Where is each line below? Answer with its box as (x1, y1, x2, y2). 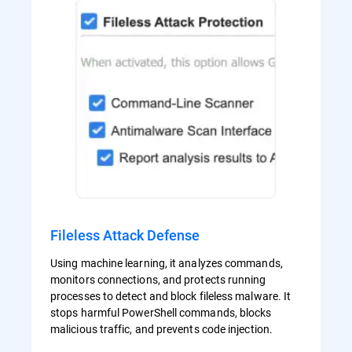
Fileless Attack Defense (50, 225, 200, 245)
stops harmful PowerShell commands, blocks (50, 305, 272, 321)
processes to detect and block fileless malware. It (50, 288, 291, 304)
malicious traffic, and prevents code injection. (50, 321, 273, 337)
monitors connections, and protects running (50, 272, 266, 288)
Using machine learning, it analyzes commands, (50, 255, 283, 271)
